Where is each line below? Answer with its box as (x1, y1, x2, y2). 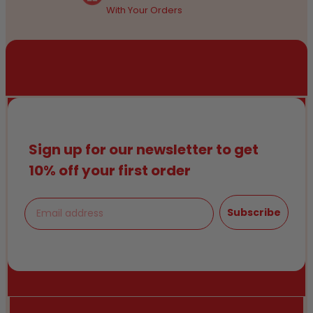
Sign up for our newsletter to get (29, 139, 259, 159)
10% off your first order (29, 160, 191, 180)
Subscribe (227, 205, 281, 219)
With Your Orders (106, 3, 182, 17)
